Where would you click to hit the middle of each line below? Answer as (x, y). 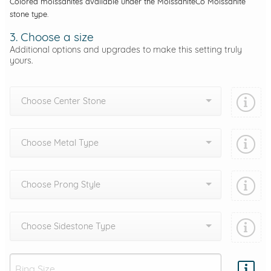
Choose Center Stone (64, 101)
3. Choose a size (52, 37)
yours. (21, 61)
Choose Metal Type (60, 142)
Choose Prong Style (61, 184)
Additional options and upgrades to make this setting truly (126, 50)
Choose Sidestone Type (68, 226)
